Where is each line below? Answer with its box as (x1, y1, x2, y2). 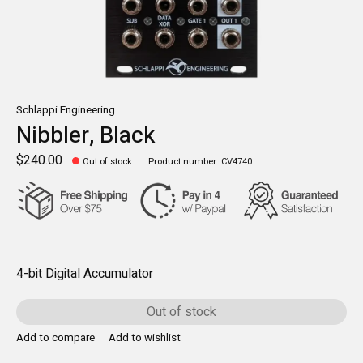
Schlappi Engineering (16, 102, 115, 118)
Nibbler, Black (16, 118, 155, 152)
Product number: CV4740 (148, 155, 253, 169)
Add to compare (16, 330, 95, 347)
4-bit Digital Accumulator (16, 263, 153, 284)
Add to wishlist (108, 330, 181, 347)
